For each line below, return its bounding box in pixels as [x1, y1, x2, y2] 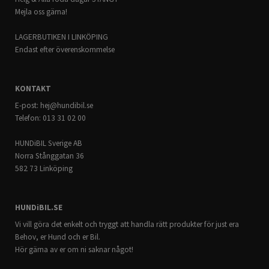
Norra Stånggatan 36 [15, 151, 84, 161]
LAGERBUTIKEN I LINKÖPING [15, 32, 108, 42]
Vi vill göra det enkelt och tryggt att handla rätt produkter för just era [15, 219, 239, 229]
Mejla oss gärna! [15, 7, 67, 17]
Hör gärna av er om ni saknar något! [15, 244, 133, 255]
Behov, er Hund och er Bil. [15, 232, 100, 242]
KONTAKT [15, 83, 51, 94]
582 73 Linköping [15, 163, 73, 174]
